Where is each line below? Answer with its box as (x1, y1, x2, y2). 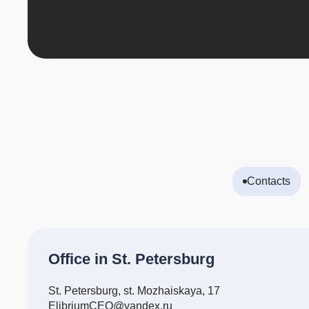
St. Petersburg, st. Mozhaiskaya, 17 (48, 285, 220, 297)
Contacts (247, 175, 290, 187)
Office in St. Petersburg (48, 250, 215, 268)
